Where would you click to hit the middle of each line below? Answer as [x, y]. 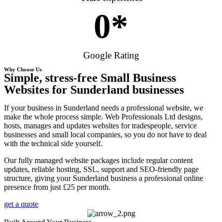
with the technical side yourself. [53, 143]
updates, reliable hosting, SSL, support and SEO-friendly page [101, 169]
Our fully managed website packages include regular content [98, 160]
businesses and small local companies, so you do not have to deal [105, 134]
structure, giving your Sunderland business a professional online [104, 178]
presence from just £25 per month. [57, 187]
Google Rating [111, 55]
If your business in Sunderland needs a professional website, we [104, 108]
